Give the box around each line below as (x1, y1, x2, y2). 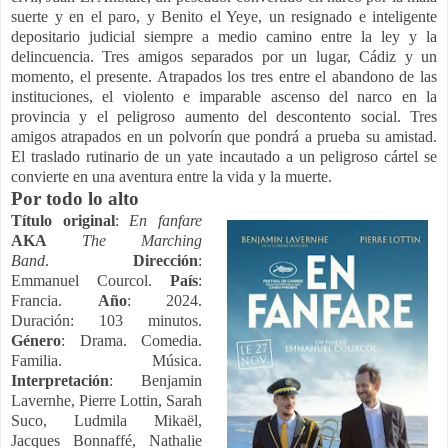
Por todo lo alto (11, 188, 139, 210)
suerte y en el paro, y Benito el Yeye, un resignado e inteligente (11, 8, 437, 26)
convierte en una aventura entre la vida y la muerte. (11, 168, 332, 186)
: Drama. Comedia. (61, 332, 203, 350)
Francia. (11, 292, 98, 310)
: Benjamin (109, 372, 203, 390)
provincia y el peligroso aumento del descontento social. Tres (11, 108, 437, 126)
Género (11, 332, 61, 350)
